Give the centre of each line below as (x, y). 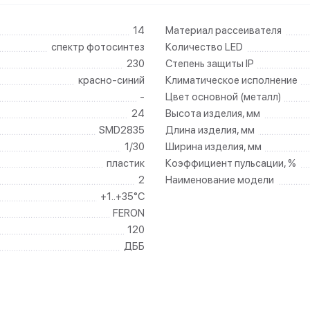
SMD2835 (122, 130)
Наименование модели (220, 180)
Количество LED (204, 47)
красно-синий (111, 80)
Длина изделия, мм (210, 130)
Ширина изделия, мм (213, 147)
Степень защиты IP (210, 64)
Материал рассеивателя (224, 30)
